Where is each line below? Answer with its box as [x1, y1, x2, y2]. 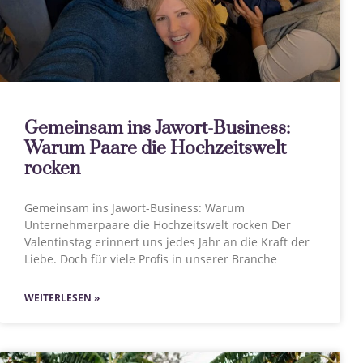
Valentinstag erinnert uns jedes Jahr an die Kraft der [24, 234, 310, 250]
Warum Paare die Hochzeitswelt [24, 137, 286, 160]
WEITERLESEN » [24, 291, 100, 305]
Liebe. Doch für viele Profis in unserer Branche [24, 251, 277, 267]
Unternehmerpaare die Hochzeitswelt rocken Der [24, 217, 291, 233]
